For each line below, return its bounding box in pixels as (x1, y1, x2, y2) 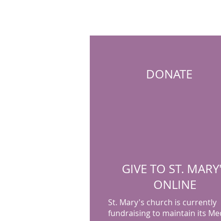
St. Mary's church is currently (108, 197, 217, 208)
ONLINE (153, 177, 196, 192)
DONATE (146, 66, 192, 82)
